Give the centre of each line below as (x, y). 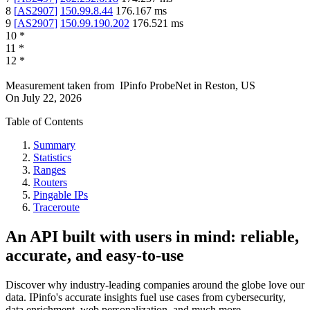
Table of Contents (44, 122)
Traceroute (56, 208)
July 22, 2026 (52, 98)
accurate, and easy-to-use (95, 256)
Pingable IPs (61, 195)
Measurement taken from (60, 86)
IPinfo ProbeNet (157, 86)
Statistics (52, 158)
